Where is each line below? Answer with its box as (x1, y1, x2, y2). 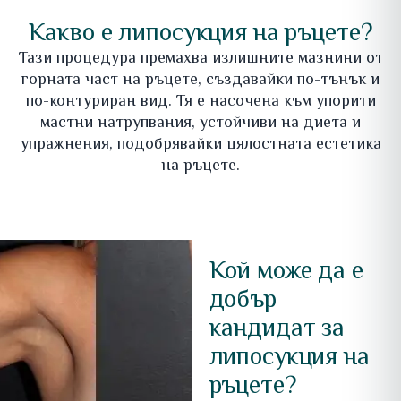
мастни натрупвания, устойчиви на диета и (40, 111, 361, 137)
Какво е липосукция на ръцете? (28, 14, 373, 55)
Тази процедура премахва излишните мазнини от (18, 47, 383, 73)
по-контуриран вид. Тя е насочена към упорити (25, 90, 376, 115)
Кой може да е (209, 252, 363, 293)
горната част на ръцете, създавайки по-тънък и (21, 68, 380, 94)
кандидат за (209, 310, 345, 350)
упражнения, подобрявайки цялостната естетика (20, 132, 381, 158)
